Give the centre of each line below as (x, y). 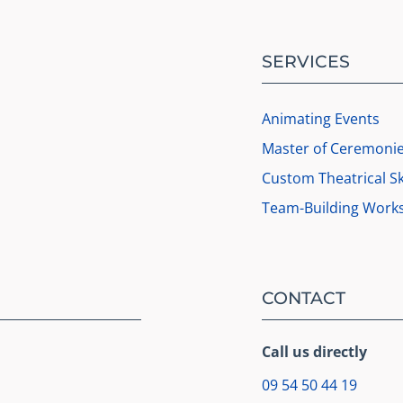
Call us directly (315, 352)
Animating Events (321, 118)
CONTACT (304, 297)
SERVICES (306, 62)
